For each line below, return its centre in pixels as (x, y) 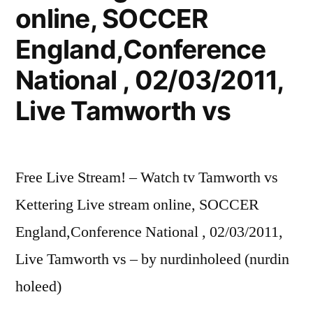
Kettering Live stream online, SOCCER (137, 204)
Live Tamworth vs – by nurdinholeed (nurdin (152, 259)
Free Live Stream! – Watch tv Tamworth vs (147, 177)
